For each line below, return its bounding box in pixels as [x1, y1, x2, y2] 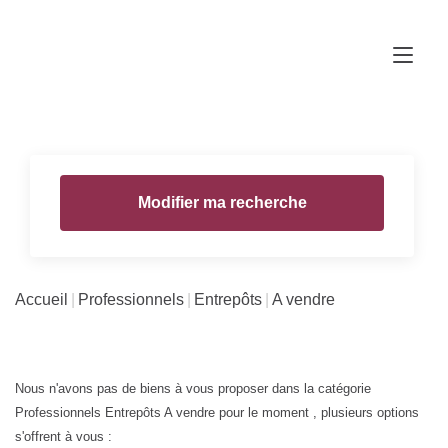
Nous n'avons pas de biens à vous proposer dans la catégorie [15, 380, 371, 396]
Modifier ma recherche [137, 194, 307, 211]
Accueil [15, 290, 68, 308]
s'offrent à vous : [15, 428, 112, 444]
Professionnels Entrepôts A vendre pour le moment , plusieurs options [15, 404, 419, 420]
